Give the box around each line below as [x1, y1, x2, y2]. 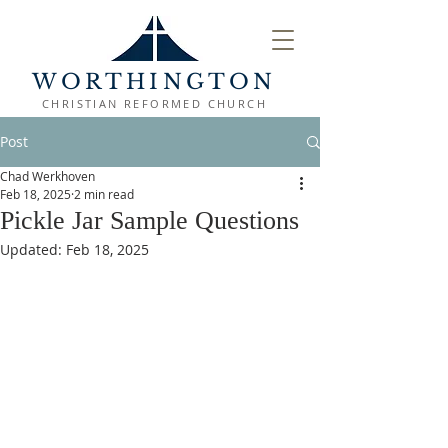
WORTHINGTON [32, 69, 277, 95]
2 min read [74, 186, 134, 202]
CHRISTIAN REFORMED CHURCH [41, 96, 267, 111]
